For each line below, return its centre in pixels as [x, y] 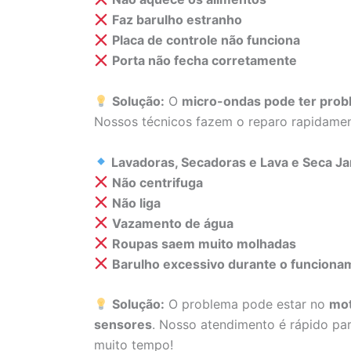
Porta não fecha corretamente [205, 61]
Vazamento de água [173, 223]
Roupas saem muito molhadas [204, 243]
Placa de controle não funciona [206, 40]
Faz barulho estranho [177, 20]
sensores [123, 325]
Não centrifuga [158, 182]
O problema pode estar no [247, 304]
